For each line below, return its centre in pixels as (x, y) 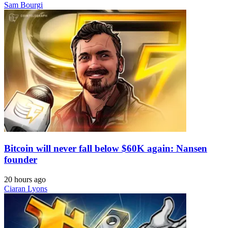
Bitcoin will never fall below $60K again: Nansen (106, 149)
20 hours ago (25, 180)
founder (21, 160)
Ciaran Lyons (26, 189)
